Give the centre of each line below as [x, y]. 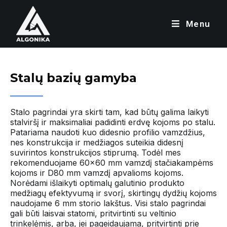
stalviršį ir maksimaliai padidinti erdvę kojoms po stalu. [113, 122]
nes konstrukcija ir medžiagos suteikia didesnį [97, 142]
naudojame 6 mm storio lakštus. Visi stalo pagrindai [108, 203]
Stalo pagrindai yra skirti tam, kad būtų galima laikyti [109, 112]
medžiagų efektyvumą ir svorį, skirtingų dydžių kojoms [113, 193]
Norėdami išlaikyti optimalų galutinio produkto [97, 183]
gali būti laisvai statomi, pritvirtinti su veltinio [93, 213]
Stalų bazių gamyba [73, 78]
